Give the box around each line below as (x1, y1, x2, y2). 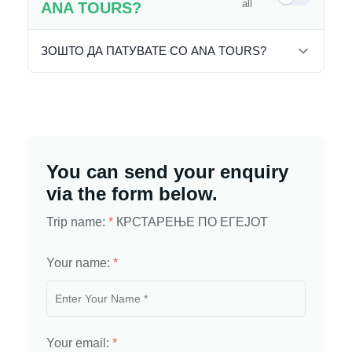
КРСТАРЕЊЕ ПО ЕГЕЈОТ (116, 215, 268, 229)
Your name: (46, 256, 113, 270)
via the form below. (46, 183, 218, 205)
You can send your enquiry (46, 161, 288, 183)
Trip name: (46, 215, 108, 229)
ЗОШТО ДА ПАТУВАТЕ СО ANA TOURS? (41, 44, 266, 58)
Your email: (46, 336, 112, 350)
